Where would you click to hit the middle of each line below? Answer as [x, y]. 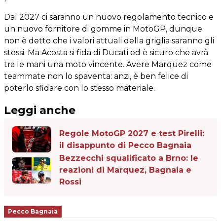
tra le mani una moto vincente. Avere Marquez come [108, 64]
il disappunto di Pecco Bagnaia [125, 145]
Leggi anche [40, 110]
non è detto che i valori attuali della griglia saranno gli [109, 41]
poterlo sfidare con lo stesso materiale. [79, 88]
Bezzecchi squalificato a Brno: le [129, 158]
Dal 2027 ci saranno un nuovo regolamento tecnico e [109, 17]
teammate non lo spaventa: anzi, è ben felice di [96, 76]
